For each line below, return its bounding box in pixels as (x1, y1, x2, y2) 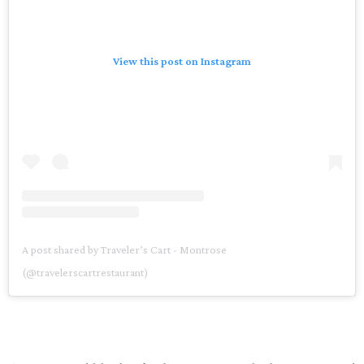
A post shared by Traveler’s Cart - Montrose (22, 243, 227, 257)
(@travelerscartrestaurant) (22, 266, 148, 279)
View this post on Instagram (113, 54, 251, 68)
